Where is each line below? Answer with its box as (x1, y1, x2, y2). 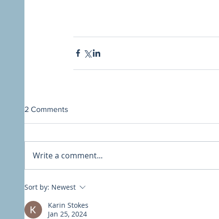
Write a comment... (33, 150, 103, 161)
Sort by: (24, 182, 49, 192)
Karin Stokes (48, 200, 88, 210)
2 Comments (24, 105, 68, 113)
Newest (51, 182, 76, 192)
